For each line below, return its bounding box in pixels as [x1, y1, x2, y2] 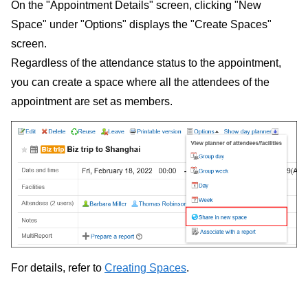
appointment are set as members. [11, 95, 173, 107]
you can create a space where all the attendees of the [11, 76, 269, 88]
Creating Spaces [104, 261, 186, 274]
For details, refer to [11, 261, 104, 274]
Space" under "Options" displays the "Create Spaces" [11, 18, 272, 30]
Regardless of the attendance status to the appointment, [11, 56, 281, 69]
